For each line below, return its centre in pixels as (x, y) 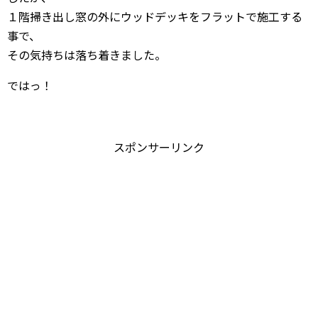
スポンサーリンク (159, 147)
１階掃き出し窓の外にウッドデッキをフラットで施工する (155, 16)
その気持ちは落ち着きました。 (87, 55)
